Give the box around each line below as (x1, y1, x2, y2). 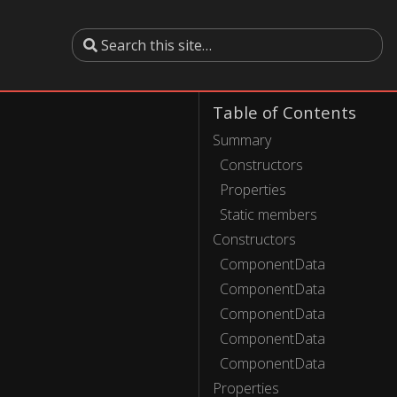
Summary (213, 130, 271, 150)
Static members (220, 205, 317, 224)
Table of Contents (213, 101, 356, 123)
